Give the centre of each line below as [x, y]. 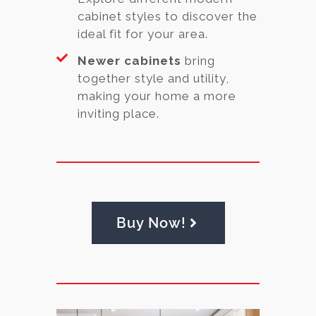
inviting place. [119, 113]
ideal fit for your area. [143, 34]
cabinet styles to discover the [168, 16]
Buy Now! [151, 223]
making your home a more [157, 96]
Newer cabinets [129, 60]
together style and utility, [153, 78]
